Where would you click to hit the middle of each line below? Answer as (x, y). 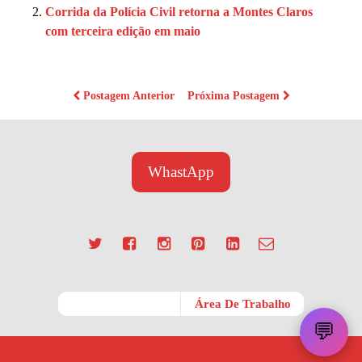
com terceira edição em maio (123, 31)
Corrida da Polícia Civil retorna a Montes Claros (179, 11)
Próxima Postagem (235, 95)
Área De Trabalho (242, 304)
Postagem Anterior (128, 95)
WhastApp (181, 171)
